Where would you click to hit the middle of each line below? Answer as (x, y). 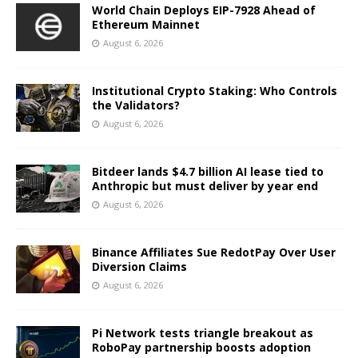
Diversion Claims (139, 266)
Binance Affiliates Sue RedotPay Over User (214, 252)
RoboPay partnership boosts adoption (201, 347)
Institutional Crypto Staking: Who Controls (215, 90)
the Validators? (136, 105)
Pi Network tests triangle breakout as (203, 332)
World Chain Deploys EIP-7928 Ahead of (204, 10)
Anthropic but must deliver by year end (205, 185)
